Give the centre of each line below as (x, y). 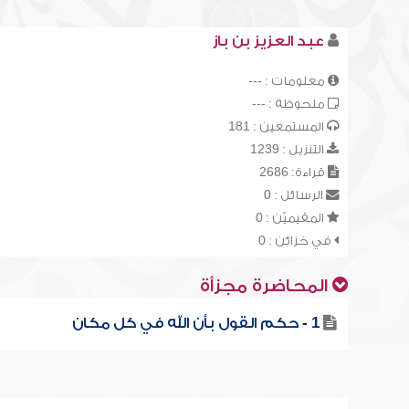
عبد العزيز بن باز (268, 41)
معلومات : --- (288, 81)
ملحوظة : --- (289, 104)
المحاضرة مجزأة (266, 286)
